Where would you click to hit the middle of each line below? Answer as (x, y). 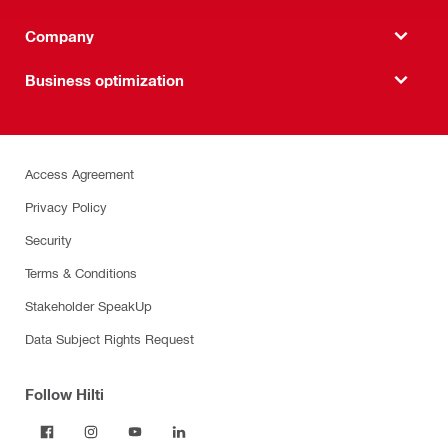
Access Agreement (79, 173)
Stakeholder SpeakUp (88, 305)
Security (48, 239)
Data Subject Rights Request (109, 338)
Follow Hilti (64, 394)
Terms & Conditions (81, 272)
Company (59, 35)
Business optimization (104, 79)
